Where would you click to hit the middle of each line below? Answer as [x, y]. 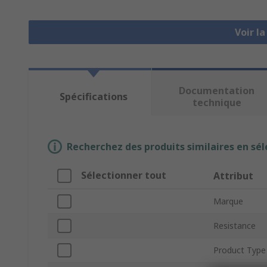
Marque [228, 201]
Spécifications [93, 97]
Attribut [233, 176]
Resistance [235, 226]
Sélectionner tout [124, 176]
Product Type [240, 250]
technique [217, 103]
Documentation [217, 91]
